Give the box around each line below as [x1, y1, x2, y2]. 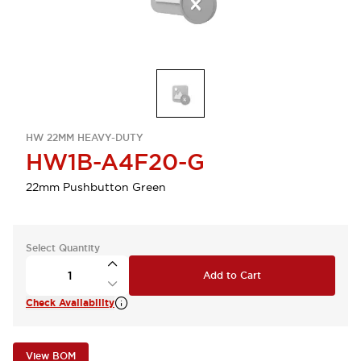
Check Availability [26, 297, 114, 309]
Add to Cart [203, 269, 261, 282]
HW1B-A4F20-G [26, 147, 205, 176]
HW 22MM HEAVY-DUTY [26, 131, 143, 144]
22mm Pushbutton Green [26, 180, 166, 194]
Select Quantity [26, 242, 100, 255]
